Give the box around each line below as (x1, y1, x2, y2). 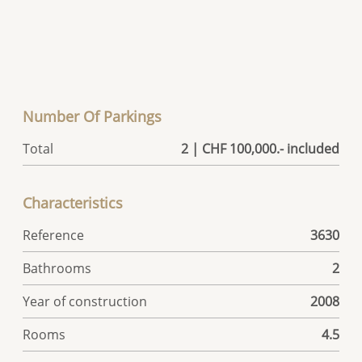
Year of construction (23, 293, 148, 311)
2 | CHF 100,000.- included (180, 140, 339, 158)
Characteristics (23, 193, 124, 213)
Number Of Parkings (23, 107, 162, 127)
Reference (23, 226, 85, 245)
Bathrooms (23, 259, 92, 278)
